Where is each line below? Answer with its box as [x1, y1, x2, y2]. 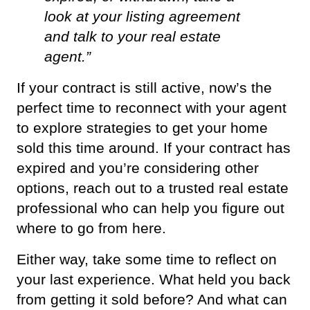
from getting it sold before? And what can [17, 291, 287, 308]
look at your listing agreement [44, 8, 240, 25]
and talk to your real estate [44, 28, 221, 45]
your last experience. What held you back [17, 271, 291, 288]
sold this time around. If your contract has [17, 139, 291, 156]
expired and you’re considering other [17, 159, 259, 176]
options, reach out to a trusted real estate [17, 179, 289, 197]
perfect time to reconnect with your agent [17, 99, 286, 116]
